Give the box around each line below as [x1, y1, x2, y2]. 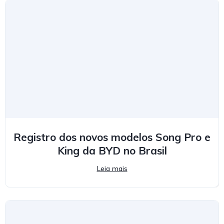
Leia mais [96, 163, 127, 173]
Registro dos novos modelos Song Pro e [13, 130, 210, 143]
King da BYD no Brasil [57, 143, 167, 157]
